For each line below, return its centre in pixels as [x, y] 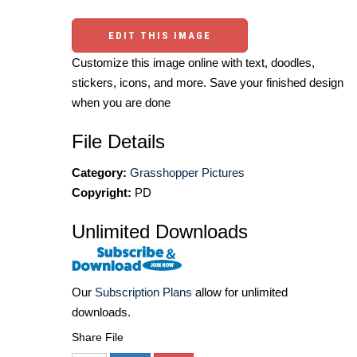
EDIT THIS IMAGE [160, 36]
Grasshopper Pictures [187, 173]
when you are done [121, 103]
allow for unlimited [240, 292]
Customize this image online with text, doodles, [193, 63]
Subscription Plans [143, 292]
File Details [118, 142]
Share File [98, 337]
